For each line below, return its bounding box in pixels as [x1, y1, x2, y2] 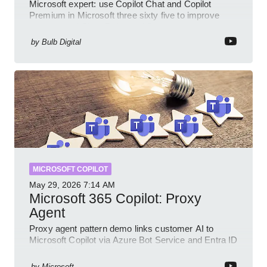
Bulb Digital [42, 37, 81, 46]
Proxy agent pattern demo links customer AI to [29, 223, 214, 234]
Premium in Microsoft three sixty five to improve [29, 10, 219, 20]
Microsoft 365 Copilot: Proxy [29, 190, 201, 206]
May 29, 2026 [29, 179, 81, 190]
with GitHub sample [29, 246, 107, 256]
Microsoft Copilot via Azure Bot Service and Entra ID [29, 234, 238, 245]
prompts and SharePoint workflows [29, 21, 168, 32]
